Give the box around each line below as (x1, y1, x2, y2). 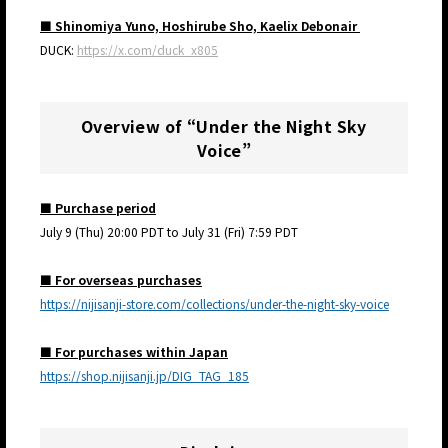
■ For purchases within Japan (40, 343, 228, 361)
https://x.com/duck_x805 (77, 41, 218, 59)
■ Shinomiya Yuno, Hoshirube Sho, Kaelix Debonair (40, 17, 360, 35)
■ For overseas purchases (40, 271, 202, 289)
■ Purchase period (40, 199, 156, 217)
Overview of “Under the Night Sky (81, 114, 367, 139)
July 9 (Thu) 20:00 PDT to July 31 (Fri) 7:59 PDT (40, 223, 298, 241)
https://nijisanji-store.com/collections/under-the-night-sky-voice (40, 295, 389, 313)
